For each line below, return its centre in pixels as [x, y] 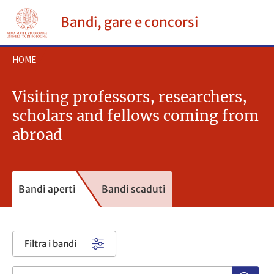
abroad [37, 135]
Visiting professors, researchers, [130, 97]
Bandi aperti [47, 189]
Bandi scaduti [134, 189]
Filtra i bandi [50, 243]
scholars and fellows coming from [135, 116]
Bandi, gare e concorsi [129, 22]
